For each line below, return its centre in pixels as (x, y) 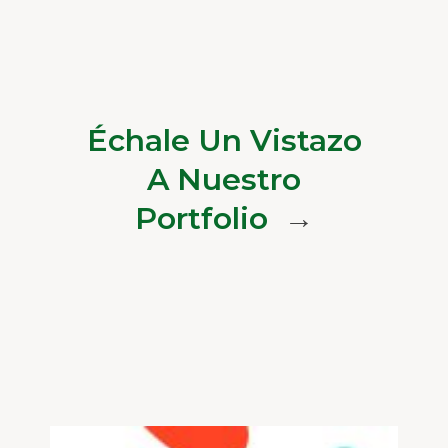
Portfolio (205, 218)
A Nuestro (224, 179)
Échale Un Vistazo (224, 140)
